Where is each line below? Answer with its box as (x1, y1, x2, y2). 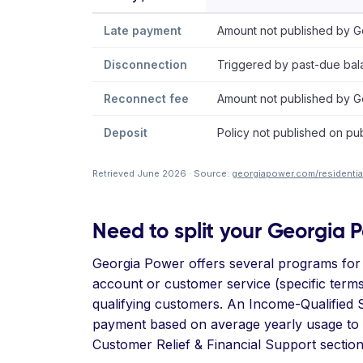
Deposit (104, 126, 147, 139)
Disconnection (104, 58, 187, 71)
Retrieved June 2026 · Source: (92, 168, 232, 179)
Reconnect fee (104, 92, 189, 105)
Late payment (104, 23, 181, 37)
